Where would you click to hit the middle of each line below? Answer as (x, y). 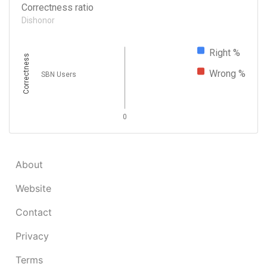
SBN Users (58, 74)
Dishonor (38, 20)
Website (33, 188)
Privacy (32, 236)
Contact (34, 212)
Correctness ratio (58, 7)
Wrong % (227, 73)
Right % (225, 52)
